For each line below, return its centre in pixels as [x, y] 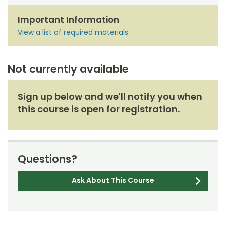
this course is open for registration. [99, 109]
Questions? [47, 159]
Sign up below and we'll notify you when [110, 97]
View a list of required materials [73, 33]
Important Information [68, 20]
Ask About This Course [113, 180]
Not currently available [68, 69]
